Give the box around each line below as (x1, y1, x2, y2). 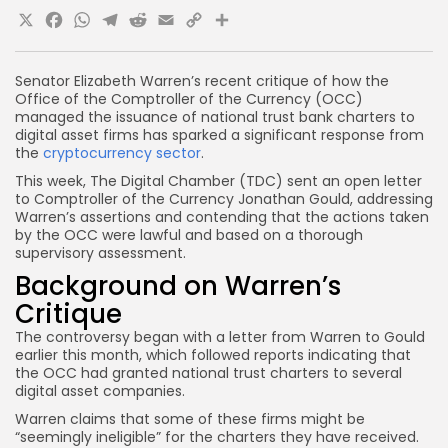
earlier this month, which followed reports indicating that (15, 345, 411, 365)
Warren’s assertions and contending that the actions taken (15, 207, 429, 227)
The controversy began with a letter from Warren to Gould (15, 327, 425, 347)
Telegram (99, 2, 247, 47)
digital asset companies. (15, 381, 185, 401)
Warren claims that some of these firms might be (15, 409, 365, 429)
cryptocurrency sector (43, 143, 201, 163)
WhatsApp (71, 2, 236, 47)
